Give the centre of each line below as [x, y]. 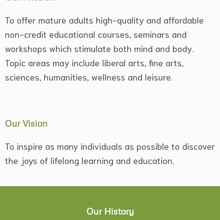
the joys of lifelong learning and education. [89, 160]
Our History [110, 211]
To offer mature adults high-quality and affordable [104, 19]
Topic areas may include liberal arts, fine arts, [94, 62]
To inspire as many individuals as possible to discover [110, 146]
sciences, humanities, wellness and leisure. [89, 76]
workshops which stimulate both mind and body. [99, 48]
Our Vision [26, 123]
